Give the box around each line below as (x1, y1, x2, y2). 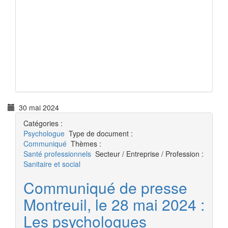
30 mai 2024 (15, 102, 59, 112)
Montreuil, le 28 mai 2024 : (23, 193, 205, 215)
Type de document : (69, 128, 133, 138)
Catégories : (23, 118, 63, 128)
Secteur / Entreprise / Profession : (95, 149, 204, 159)
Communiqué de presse (23, 177, 187, 198)
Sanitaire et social (23, 159, 80, 169)
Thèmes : (71, 138, 101, 149)
